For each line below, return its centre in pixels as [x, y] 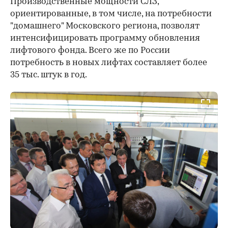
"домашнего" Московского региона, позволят [105, 26]
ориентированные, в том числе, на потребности [111, 14]
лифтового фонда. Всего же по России [90, 50]
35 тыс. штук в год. [49, 75]
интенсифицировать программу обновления [105, 38]
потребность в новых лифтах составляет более [109, 63]
